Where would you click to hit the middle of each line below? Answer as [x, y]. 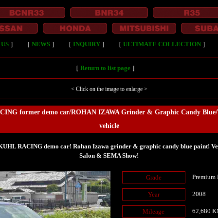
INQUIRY [87, 44]
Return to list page [105, 68]
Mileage [154, 211]
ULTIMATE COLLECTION [162, 44]
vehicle [109, 126]
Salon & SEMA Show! [109, 155]
